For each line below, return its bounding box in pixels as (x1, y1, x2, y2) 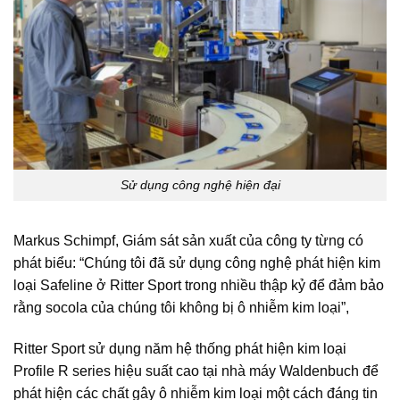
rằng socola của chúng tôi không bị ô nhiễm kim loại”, (13, 299, 353, 315)
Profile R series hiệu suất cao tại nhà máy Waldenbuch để (13, 362, 379, 379)
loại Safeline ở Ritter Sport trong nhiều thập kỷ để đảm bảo (13, 277, 384, 293)
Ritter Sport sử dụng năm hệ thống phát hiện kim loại (13, 340, 346, 356)
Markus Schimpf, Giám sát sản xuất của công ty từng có (13, 232, 363, 248)
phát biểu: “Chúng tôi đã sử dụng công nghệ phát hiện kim (13, 254, 380, 271)
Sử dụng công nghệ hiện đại (120, 178, 280, 193)
